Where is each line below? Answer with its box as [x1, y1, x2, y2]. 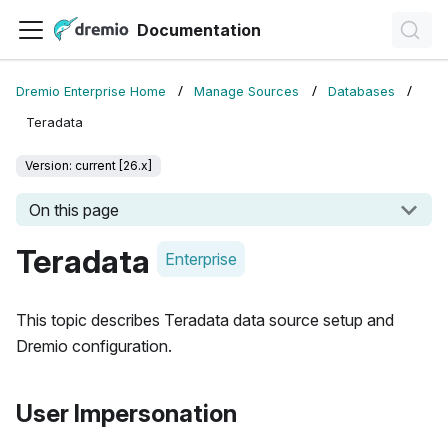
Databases [327, 84, 395, 100]
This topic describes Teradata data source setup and [16, 310, 394, 331]
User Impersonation [16, 399, 237, 429]
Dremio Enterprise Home [16, 84, 166, 100]
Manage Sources [194, 84, 300, 100]
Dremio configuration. [16, 336, 172, 357]
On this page [28, 199, 119, 220]
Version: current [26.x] [25, 158, 152, 174]
